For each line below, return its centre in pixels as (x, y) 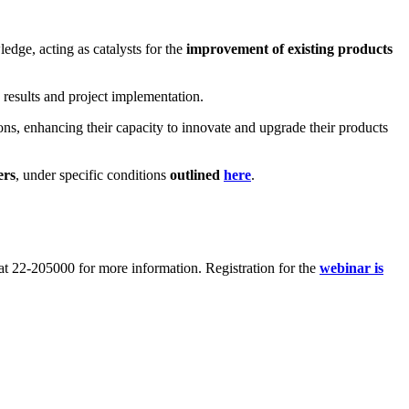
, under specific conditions (93, 174)
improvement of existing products (289, 48)
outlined (197, 174)
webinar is (351, 267)
